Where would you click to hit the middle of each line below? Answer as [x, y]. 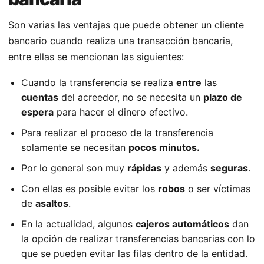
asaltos [52, 204]
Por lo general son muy [74, 168]
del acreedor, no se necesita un [131, 98]
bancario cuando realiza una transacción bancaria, [121, 41]
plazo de [223, 98]
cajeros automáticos [182, 224]
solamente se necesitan [75, 148]
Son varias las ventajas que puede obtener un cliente [126, 25]
